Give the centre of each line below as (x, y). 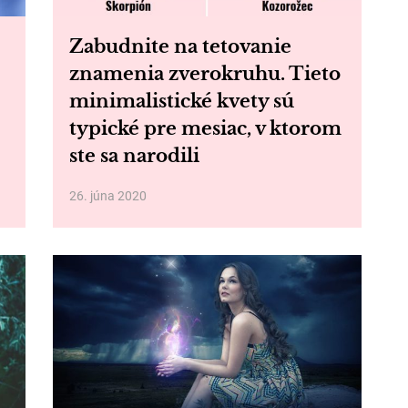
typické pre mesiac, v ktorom (205, 128)
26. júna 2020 (107, 196)
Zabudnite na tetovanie (180, 46)
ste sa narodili (134, 156)
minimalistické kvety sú (181, 101)
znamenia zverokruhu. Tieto (204, 74)
